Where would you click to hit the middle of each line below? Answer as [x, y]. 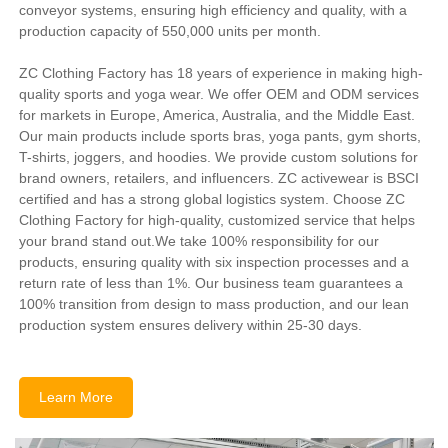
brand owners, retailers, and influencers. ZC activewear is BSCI [219, 178]
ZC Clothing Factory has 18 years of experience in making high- [221, 73]
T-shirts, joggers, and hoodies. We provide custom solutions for [219, 157]
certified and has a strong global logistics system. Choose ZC [212, 199]
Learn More [76, 397]
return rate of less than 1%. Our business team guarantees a [211, 283]
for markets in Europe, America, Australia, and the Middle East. [217, 115]
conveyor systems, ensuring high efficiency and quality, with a [213, 10]
